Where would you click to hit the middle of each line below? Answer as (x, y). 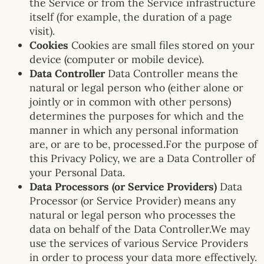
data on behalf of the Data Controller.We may (140, 229)
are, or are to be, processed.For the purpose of (143, 144)
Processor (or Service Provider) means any (133, 201)
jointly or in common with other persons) (130, 102)
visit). (42, 31)
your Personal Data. (77, 173)
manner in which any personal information (134, 130)
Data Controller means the (173, 74)
